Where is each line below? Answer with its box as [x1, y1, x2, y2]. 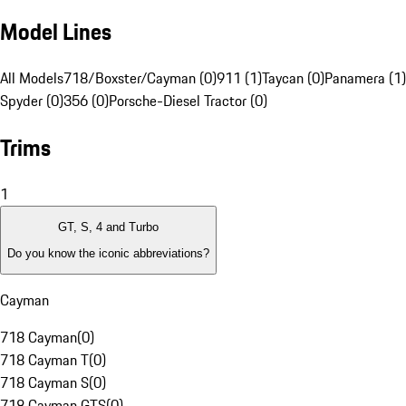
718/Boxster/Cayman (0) [63, 67, 217, 90]
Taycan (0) [262, 67, 324, 90]
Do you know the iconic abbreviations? [7, 246, 209, 260]
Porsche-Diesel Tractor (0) [109, 90, 267, 112]
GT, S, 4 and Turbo [58, 220, 159, 235]
